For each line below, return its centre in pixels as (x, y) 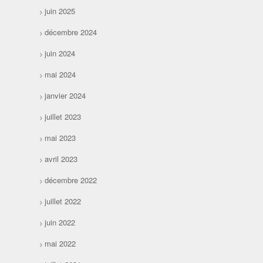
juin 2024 (60, 53)
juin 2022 (60, 222)
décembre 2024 (71, 32)
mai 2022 (60, 244)
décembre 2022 (71, 180)
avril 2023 (61, 159)
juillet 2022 (63, 201)
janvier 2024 (65, 96)
